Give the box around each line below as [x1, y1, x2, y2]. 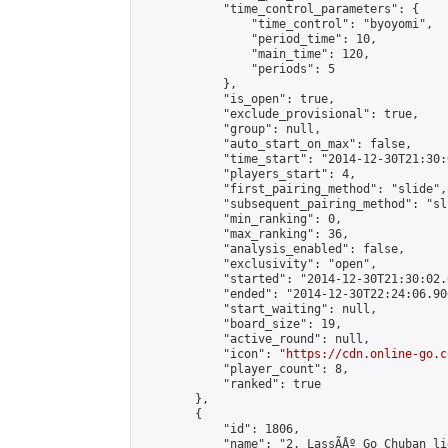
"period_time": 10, [139, 32, 377, 46]
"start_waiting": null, [139, 302, 377, 316]
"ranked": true [139, 377, 321, 391]
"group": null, [139, 122, 321, 136]
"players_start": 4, [139, 167, 356, 181]
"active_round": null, [139, 332, 370, 346]
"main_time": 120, [139, 47, 370, 61]
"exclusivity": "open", [139, 257, 377, 271]
